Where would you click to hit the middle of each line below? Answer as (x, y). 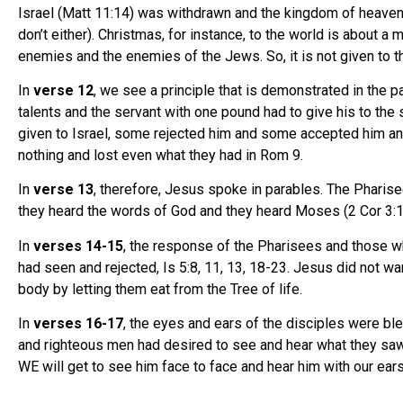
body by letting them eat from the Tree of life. (160, 289)
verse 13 (63, 190)
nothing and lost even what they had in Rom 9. (161, 155)
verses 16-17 (76, 324)
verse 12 (63, 90)
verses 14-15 (78, 246)
